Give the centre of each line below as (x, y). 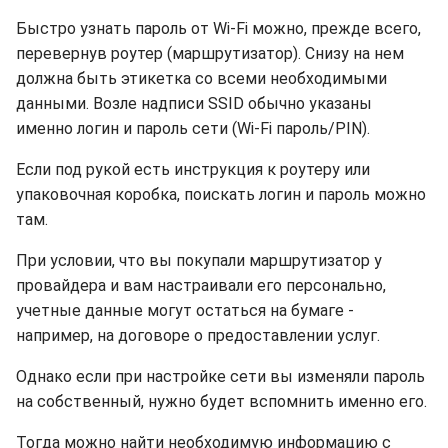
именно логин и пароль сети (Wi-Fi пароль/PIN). (193, 128)
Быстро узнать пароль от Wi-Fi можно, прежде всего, (218, 28)
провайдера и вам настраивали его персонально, (201, 285)
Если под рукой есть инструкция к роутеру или (193, 169)
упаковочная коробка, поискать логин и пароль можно (221, 194)
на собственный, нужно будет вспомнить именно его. (221, 401)
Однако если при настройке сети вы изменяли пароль (220, 376)
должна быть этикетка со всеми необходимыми (201, 78)
